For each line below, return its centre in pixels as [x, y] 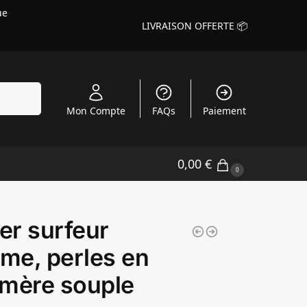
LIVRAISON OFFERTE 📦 [195, 25]
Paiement [224, 110]
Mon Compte [96, 110]
